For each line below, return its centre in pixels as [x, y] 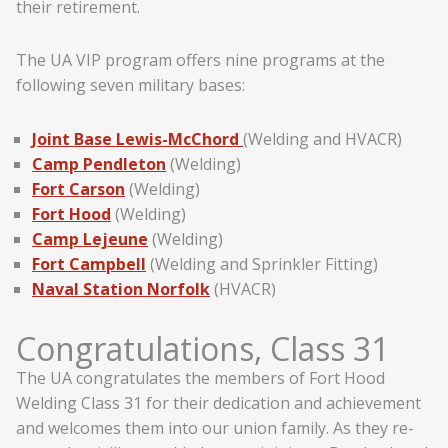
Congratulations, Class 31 [202, 348]
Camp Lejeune [90, 239]
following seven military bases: [130, 85]
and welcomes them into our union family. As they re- [215, 427]
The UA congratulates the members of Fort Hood [200, 377]
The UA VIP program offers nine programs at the [200, 60]
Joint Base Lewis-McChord [137, 139]
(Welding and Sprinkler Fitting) [262, 264]
